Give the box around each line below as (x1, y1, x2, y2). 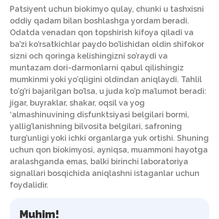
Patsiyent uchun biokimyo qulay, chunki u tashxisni (10, 4, 204, 14)
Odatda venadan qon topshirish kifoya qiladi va (10, 27, 194, 37)
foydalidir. (10, 180, 48, 190)
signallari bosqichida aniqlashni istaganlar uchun (10, 168, 199, 178)
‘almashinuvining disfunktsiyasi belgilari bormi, (10, 109, 189, 119)
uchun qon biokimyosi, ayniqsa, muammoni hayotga (10, 145, 208, 154)
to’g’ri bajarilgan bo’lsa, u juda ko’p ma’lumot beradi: (10, 86, 206, 96)
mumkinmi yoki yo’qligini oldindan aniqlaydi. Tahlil (10, 74, 202, 84)
